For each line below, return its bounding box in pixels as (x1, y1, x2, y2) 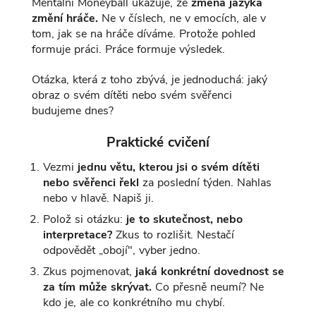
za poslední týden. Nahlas (138, 174, 272, 190)
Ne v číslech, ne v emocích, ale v (97, 11, 266, 27)
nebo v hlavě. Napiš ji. (42, 190, 154, 206)
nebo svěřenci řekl (42, 174, 139, 190)
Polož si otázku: (42, 211, 126, 227)
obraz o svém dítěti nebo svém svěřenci (31, 87, 232, 103)
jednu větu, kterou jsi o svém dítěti (77, 159, 260, 175)
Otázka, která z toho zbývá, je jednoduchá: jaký (31, 71, 267, 87)
